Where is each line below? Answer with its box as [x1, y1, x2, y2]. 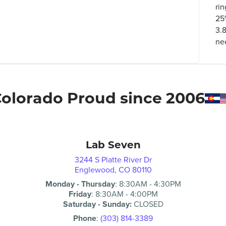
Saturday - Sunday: [63, 198, 132, 210]
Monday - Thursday [45, 178, 115, 190]
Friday [68, 188, 91, 200]
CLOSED [131, 198, 163, 210]
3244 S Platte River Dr [74, 154, 152, 166]
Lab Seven [85, 139, 141, 151]
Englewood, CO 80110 [74, 164, 152, 176]
